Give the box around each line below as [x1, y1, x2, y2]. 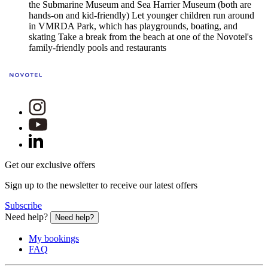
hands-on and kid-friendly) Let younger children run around [29, 10, 254, 20]
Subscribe [5, 200, 42, 211]
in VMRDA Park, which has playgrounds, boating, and [29, 20, 237, 31]
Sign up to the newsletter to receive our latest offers [5, 179, 197, 190]
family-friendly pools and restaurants [29, 42, 166, 53]
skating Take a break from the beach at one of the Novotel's [29, 31, 252, 42]
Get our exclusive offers [5, 159, 95, 170]
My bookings [29, 233, 79, 243]
